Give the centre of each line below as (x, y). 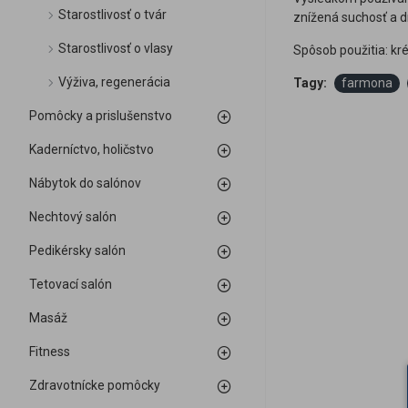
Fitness (50, 352)
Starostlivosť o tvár (112, 15)
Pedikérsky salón (77, 250)
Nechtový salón (73, 217)
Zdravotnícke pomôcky (95, 385)
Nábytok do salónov (85, 183)
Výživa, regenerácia (114, 82)
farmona (367, 83)
